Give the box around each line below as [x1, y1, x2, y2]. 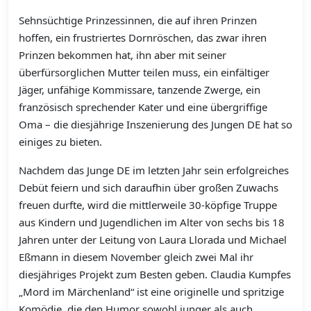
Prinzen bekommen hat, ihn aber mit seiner [19, 48, 226, 62]
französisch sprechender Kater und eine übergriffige [19, 100, 267, 115]
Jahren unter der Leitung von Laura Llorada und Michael [19, 233, 287, 247]
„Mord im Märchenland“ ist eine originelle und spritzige [19, 285, 284, 299]
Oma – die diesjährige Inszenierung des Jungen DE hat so [19, 117, 292, 132]
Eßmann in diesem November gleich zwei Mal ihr [19, 250, 253, 264]
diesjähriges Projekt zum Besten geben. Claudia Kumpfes [19, 267, 291, 282]
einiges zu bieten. [19, 135, 102, 149]
